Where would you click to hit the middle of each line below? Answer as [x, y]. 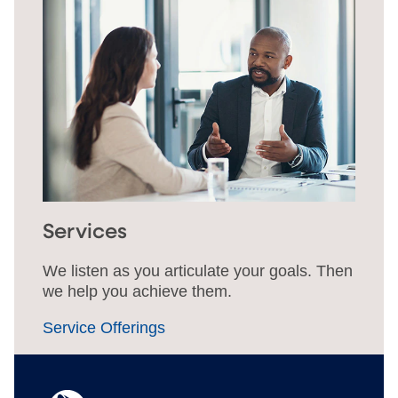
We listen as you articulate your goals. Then [198, 271]
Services [85, 232]
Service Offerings [107, 327]
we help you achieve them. [137, 291]
